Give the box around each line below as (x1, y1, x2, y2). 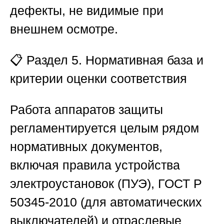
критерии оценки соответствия (10, 71, 187, 86)
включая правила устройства (10, 158, 180, 172)
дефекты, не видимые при (10, 3, 163, 18)
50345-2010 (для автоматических (10, 195, 202, 209)
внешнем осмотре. (10, 22, 118, 36)
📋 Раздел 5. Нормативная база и (10, 53, 203, 67)
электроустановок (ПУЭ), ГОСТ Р (10, 176, 202, 191)
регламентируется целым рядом (10, 121, 199, 135)
